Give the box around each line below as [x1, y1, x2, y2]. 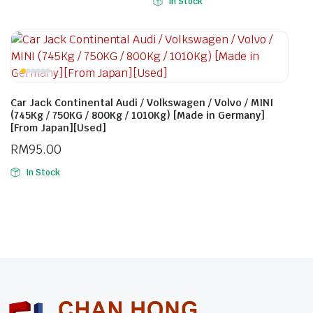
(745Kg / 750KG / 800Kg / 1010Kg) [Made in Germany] [10, 109, 265, 122]
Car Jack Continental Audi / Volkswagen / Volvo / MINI [10, 96, 273, 109]
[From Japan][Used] [10, 122, 106, 134]
